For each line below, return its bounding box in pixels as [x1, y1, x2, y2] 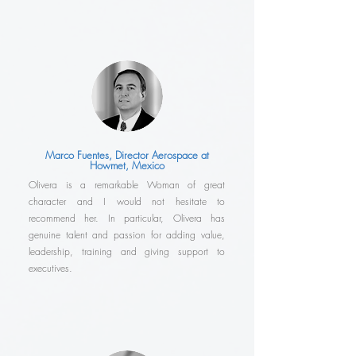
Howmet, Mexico [89, 158, 164, 173]
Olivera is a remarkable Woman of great [29, 178, 225, 192]
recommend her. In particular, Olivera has [29, 211, 225, 226]
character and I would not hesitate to [29, 195, 225, 209]
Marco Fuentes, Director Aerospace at [44, 148, 209, 163]
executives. [29, 261, 72, 276]
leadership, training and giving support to [29, 245, 225, 259]
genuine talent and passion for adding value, [29, 228, 225, 242]
